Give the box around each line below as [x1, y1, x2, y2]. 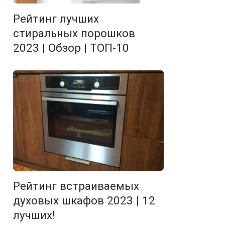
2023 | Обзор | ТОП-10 [13, 41, 129, 54]
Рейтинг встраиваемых [13, 179, 139, 192]
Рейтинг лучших [13, 12, 99, 25]
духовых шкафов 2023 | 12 [13, 194, 155, 207]
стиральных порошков [13, 27, 135, 40]
